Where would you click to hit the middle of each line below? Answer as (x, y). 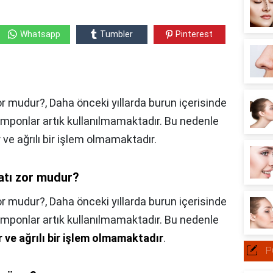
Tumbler (116, 34)
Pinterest (194, 34)
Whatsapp (40, 34)
